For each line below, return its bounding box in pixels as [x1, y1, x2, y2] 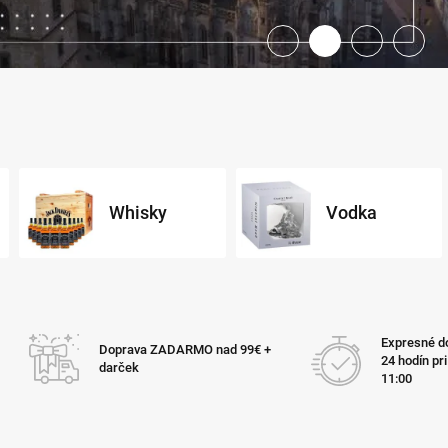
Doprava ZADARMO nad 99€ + [98, 341, 271, 357]
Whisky [108, 201, 167, 223]
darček [98, 359, 139, 375]
